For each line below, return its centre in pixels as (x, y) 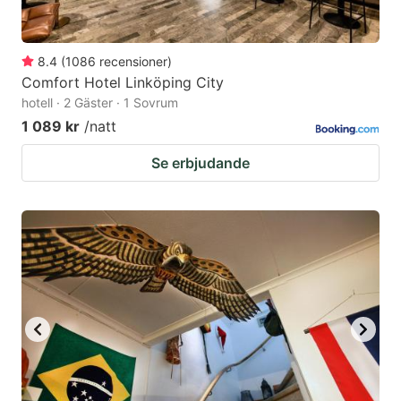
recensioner (133, 61)
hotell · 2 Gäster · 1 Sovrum (100, 102)
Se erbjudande (200, 162)
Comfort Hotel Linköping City (123, 82)
